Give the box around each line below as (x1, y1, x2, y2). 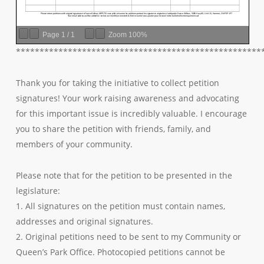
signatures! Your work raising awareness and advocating (15, 93, 239, 104)
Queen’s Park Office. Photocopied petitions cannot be (15, 246, 225, 258)
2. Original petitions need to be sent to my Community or (15, 231, 241, 243)
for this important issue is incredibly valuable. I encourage (15, 108, 247, 120)
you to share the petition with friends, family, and (15, 123, 211, 135)
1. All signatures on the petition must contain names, (15, 200, 225, 212)
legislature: (15, 185, 60, 197)
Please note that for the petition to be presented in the (15, 170, 232, 181)
